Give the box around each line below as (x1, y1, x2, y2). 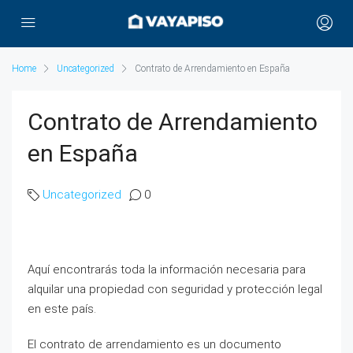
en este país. (28, 302, 96, 316)
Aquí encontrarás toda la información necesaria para (28, 262, 306, 277)
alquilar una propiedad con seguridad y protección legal (28, 282, 322, 296)
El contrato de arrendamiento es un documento (28, 337, 281, 351)
